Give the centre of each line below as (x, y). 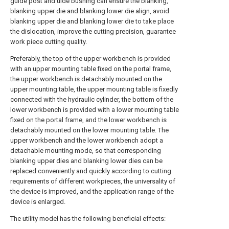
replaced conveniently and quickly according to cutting (91, 171)
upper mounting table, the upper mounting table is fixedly (94, 89)
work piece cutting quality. (49, 42)
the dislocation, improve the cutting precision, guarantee (93, 31)
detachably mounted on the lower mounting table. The (89, 130)
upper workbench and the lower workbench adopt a (87, 140)
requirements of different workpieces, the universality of (93, 181)
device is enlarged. (38, 202)
